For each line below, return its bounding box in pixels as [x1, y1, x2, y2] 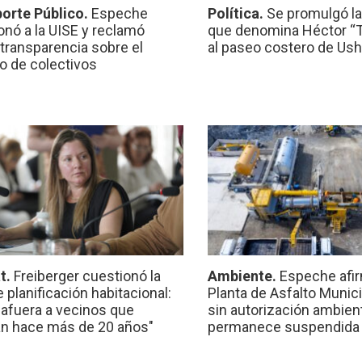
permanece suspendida [208, 318, 360, 336]
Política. [208, 5, 267, 23]
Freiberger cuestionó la [13, 267, 161, 285]
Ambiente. [208, 267, 280, 285]
